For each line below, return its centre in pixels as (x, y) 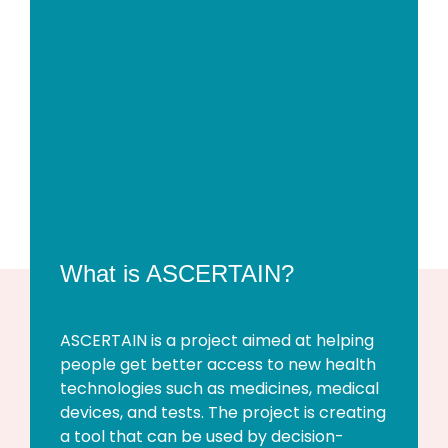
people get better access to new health (218, 365)
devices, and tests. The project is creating (223, 413)
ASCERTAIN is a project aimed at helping (217, 341)
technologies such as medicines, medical (219, 389)
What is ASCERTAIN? (177, 274)
